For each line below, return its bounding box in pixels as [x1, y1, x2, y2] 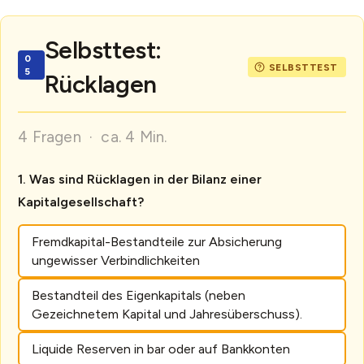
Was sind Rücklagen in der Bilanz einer [29, 171, 262, 188]
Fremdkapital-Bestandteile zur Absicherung [31, 233, 282, 249]
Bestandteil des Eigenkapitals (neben [31, 287, 245, 303]
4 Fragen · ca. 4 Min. [18, 127, 167, 146]
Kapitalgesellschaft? [18, 194, 145, 210]
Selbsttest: [44, 34, 162, 65]
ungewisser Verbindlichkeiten [31, 252, 200, 268]
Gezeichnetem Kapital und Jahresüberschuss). [31, 305, 302, 322]
